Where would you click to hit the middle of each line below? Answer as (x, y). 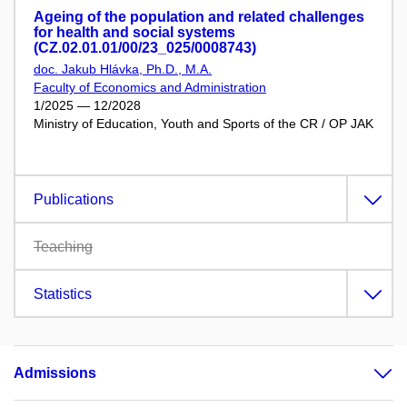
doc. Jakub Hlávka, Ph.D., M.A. (123, 69)
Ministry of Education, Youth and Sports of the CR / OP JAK (203, 124)
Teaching (63, 246)
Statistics (63, 293)
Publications (74, 199)
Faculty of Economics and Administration (150, 88)
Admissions (55, 372)
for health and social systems (134, 33)
